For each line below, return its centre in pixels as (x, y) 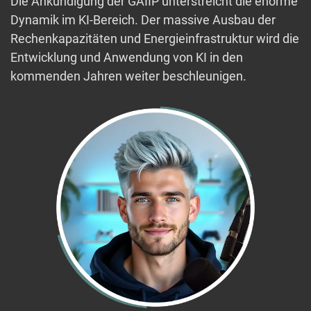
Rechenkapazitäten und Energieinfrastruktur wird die (155, 39)
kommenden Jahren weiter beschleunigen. (128, 76)
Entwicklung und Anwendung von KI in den (127, 58)
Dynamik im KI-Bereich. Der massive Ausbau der (143, 20)
